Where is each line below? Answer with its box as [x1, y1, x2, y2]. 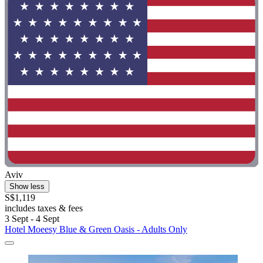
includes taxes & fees [5, 203, 83, 214]
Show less [9, 182, 45, 191]
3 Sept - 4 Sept [5, 214, 59, 224]
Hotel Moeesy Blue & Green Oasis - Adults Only [5, 224, 187, 235]
